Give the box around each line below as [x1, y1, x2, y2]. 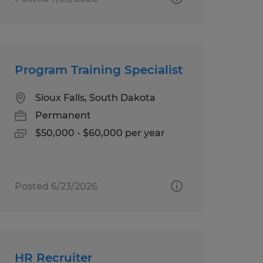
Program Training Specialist [14, 62, 183, 77]
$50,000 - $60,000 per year [35, 127, 165, 139]
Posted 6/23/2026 [14, 180, 97, 192]
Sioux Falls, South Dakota [35, 92, 156, 103]
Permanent [35, 109, 91, 121]
